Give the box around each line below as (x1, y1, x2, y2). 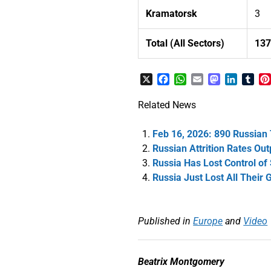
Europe (193, 215, 223, 227)
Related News (138, 99, 197, 111)
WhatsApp (186, 73, 231, 85)
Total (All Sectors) (146, 37, 225, 49)
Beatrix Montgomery (138, 255, 225, 267)
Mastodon (220, 73, 264, 85)
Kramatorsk (146, 7, 198, 19)
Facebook (169, 73, 212, 85)
